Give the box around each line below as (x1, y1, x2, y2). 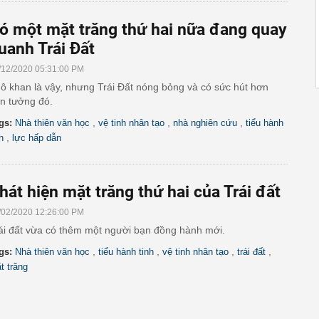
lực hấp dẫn (12, 132, 61, 143)
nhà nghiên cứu (173, 117, 237, 128)
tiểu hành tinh (98, 246, 154, 257)
